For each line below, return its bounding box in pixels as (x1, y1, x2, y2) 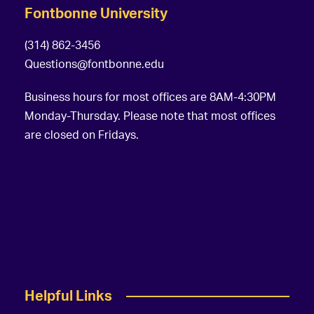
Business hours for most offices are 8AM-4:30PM (25, 89, 276, 104)
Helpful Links (25, 286, 112, 304)
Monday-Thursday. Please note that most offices (25, 108, 275, 123)
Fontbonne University (25, 4, 168, 22)
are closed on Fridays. (25, 127, 139, 142)
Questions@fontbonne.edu (25, 56, 164, 71)
